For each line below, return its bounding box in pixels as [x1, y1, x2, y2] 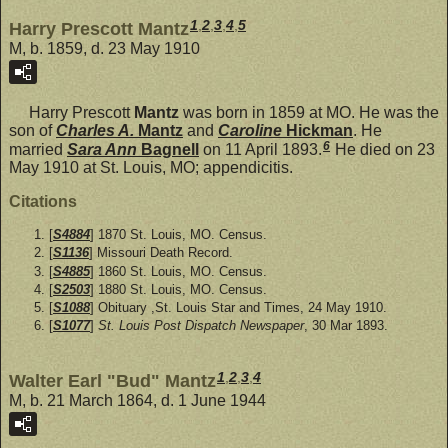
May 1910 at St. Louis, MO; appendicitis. [9, 159, 293, 177]
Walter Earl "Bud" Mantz [9, 370, 216, 391]
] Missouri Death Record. [89, 245, 233, 261]
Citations [9, 193, 77, 211]
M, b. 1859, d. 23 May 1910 [9, 40, 200, 58]
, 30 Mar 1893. [304, 318, 388, 334]
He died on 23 [331, 141, 435, 159]
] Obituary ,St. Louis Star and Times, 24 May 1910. [90, 300, 387, 316]
